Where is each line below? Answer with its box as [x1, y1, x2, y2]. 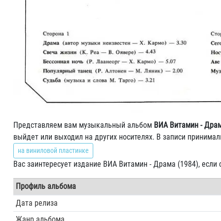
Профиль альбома [15, 182, 76, 191]
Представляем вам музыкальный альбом [13, 120, 154, 130]
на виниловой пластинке [18, 147, 89, 154]
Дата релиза [15, 198, 58, 208]
